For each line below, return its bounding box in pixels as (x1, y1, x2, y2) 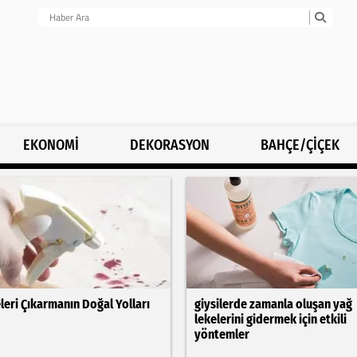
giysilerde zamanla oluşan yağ (194, 296, 352, 312)
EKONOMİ (23, 136, 80, 154)
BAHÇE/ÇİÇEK (260, 136, 339, 154)
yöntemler (194, 327, 249, 342)
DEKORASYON (129, 136, 210, 154)
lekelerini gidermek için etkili (194, 312, 347, 327)
